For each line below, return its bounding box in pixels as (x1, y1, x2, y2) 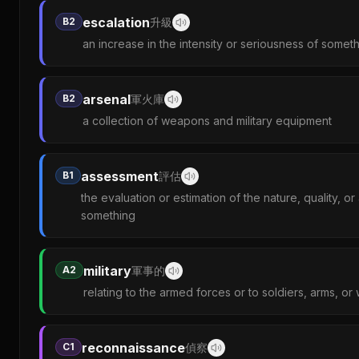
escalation (83, 14, 150, 30)
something (81, 208, 135, 222)
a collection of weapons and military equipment (83, 114, 332, 127)
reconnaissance (82, 340, 185, 356)
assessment (81, 168, 159, 184)
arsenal (83, 91, 131, 107)
